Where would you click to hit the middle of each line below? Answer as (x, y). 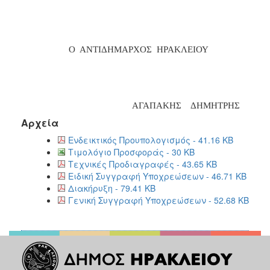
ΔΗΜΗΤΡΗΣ (215, 105)
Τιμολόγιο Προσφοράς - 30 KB (131, 152)
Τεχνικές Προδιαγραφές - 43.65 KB (143, 164)
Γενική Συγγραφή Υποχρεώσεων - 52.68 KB (159, 200)
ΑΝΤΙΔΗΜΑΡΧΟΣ (116, 49)
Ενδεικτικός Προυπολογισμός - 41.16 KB (151, 140)
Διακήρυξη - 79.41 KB (112, 188)
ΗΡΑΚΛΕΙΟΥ (183, 49)
